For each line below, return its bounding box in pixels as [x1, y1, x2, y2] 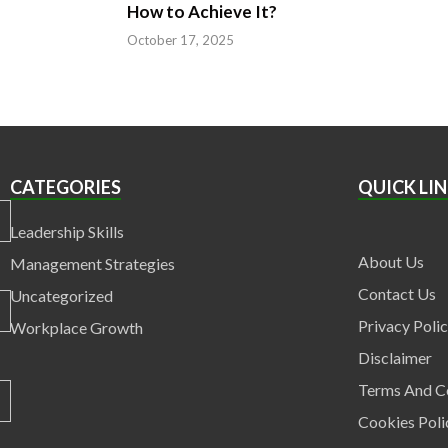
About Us [358, 251, 425, 271]
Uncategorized [9, 285, 113, 305]
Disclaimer [358, 347, 433, 367]
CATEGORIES [9, 175, 121, 198]
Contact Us [358, 283, 437, 303]
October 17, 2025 [127, 31, 234, 48]
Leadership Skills [9, 221, 124, 241]
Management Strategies [9, 253, 175, 273]
